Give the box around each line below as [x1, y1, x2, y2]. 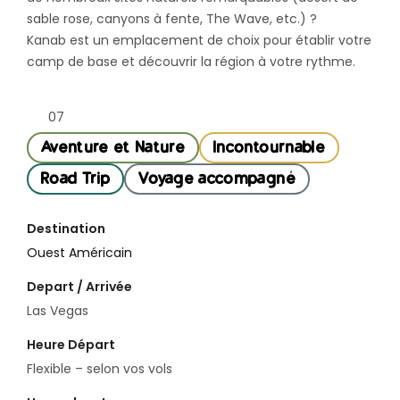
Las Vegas [27, 302, 88, 320]
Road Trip [41, 169, 111, 188]
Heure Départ [27, 336, 115, 354]
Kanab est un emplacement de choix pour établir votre [27, 31, 371, 49]
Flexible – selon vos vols [27, 360, 172, 378]
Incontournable [213, 137, 325, 157]
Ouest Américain [27, 244, 132, 262]
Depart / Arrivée [27, 278, 132, 296]
